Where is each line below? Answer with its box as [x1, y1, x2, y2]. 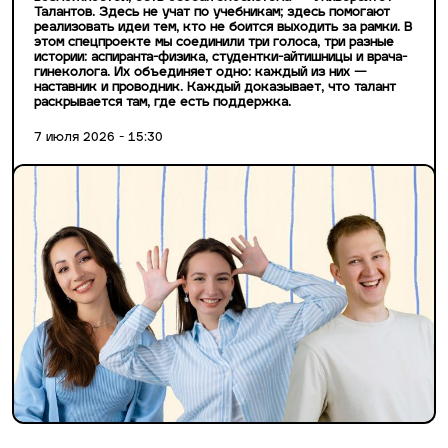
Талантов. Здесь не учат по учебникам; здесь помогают [34, 7, 390, 20]
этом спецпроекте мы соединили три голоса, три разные [34, 37, 394, 50]
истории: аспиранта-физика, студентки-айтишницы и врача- [34, 52, 407, 65]
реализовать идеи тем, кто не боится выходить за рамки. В [34, 22, 412, 35]
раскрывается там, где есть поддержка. [34, 97, 291, 110]
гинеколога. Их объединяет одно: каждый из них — [34, 67, 367, 80]
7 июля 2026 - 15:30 [34, 132, 163, 145]
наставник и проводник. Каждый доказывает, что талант [34, 82, 396, 95]
